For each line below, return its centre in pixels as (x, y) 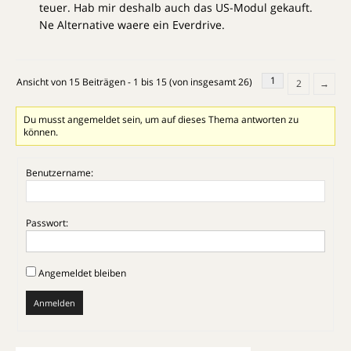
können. (41, 132)
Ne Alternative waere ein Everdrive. (132, 25)
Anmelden (54, 303)
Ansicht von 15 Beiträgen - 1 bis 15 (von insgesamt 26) (134, 82)
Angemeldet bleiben (82, 273)
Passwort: (47, 223)
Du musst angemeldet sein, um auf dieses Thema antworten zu (161, 120)
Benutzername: (60, 173)
